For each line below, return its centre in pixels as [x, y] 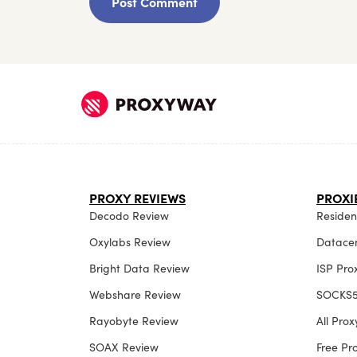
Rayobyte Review [134, 322]
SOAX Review [124, 348]
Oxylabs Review [130, 243]
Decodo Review [129, 216]
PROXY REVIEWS [137, 199]
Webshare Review [135, 295]
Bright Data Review [139, 269]
